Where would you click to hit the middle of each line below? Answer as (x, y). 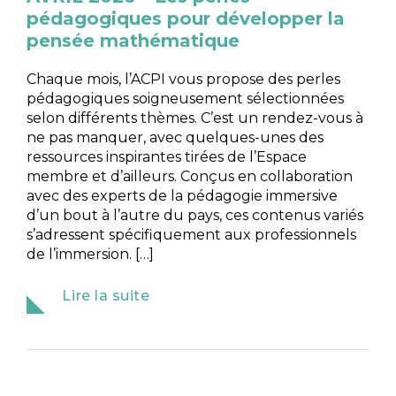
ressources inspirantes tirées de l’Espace (167, 156)
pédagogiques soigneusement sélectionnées (186, 98)
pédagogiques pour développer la (186, 18)
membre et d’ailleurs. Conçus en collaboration (190, 176)
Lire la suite (106, 295)
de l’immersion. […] (91, 254)
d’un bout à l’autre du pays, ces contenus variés (195, 215)
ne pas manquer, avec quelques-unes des (175, 137)
